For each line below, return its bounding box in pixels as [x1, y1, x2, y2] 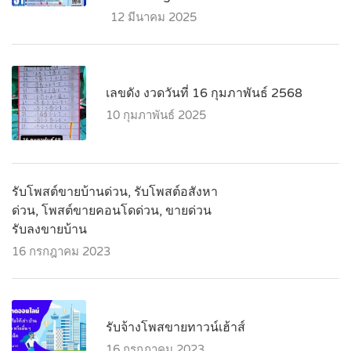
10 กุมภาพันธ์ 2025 [106, 108, 206, 122]
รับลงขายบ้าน [12, 222, 87, 237]
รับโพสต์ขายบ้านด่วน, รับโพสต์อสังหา [12, 184, 218, 200]
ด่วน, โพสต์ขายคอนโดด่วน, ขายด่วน [12, 203, 212, 219]
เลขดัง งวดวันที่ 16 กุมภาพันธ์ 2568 [106, 85, 302, 101]
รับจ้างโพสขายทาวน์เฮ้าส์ [106, 320, 245, 335]
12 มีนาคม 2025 [110, 10, 197, 24]
